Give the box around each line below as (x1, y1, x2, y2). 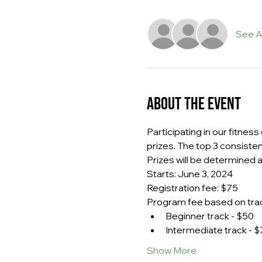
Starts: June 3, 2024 (146, 167, 233, 180)
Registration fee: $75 (146, 181, 238, 194)
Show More (146, 244, 196, 256)
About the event (146, 93, 241, 115)
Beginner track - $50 (165, 209, 254, 222)
